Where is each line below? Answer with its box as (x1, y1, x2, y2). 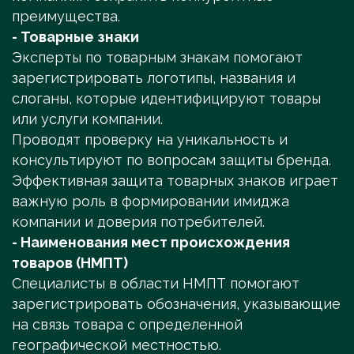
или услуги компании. (12, 111, 167, 128)
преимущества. (12, 8, 120, 25)
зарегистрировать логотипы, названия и (12, 70, 296, 87)
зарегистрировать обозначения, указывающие (12, 296, 341, 313)
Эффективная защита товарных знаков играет (12, 172, 338, 190)
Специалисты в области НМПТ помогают (12, 275, 299, 292)
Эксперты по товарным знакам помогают (12, 49, 303, 66)
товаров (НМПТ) (12, 254, 128, 272)
